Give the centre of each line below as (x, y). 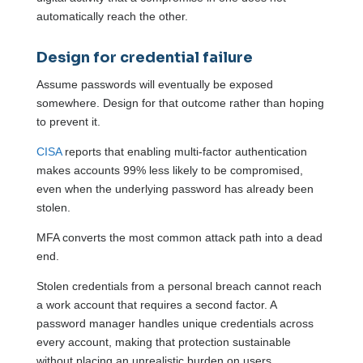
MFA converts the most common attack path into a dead (179, 238)
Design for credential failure (144, 58)
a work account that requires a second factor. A (156, 305)
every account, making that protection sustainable (163, 342)
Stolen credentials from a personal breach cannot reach (179, 286)
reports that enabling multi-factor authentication (184, 152)
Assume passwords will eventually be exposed (154, 85)
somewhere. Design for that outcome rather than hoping (180, 103)
